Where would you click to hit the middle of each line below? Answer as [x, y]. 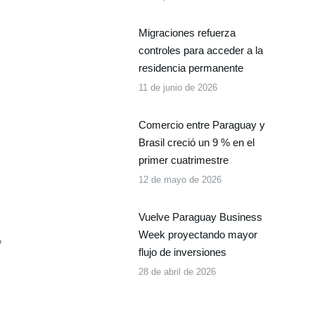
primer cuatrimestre [183, 160]
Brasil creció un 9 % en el [196, 142]
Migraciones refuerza [187, 33]
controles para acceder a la [200, 50]
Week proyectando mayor [198, 234]
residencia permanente [191, 68]
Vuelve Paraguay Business [200, 217]
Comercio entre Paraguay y [201, 125]
